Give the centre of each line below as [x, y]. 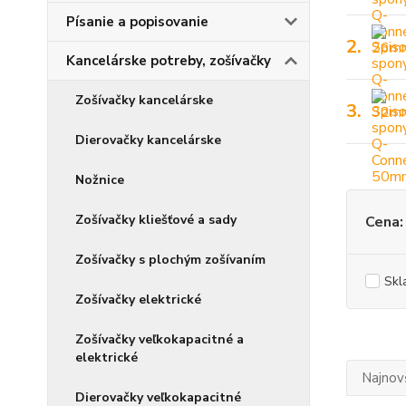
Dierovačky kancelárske [148, 140]
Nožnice [100, 180]
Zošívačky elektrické [138, 300]
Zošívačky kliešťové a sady [156, 220]
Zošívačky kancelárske [144, 100]
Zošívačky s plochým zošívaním [170, 260]
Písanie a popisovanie [137, 22]
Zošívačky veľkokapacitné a [159, 339]
